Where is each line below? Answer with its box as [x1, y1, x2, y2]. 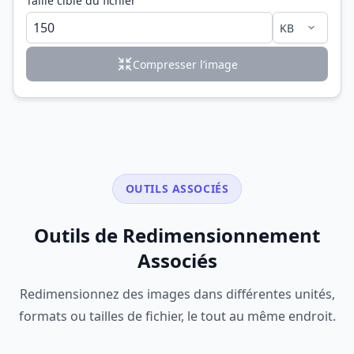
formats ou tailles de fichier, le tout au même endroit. [18, 307, 336, 326]
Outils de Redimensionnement [34, 222, 320, 249]
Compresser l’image [132, 56, 238, 72]
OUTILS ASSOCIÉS [125, 181, 229, 197]
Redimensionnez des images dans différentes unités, [19, 285, 335, 303]
